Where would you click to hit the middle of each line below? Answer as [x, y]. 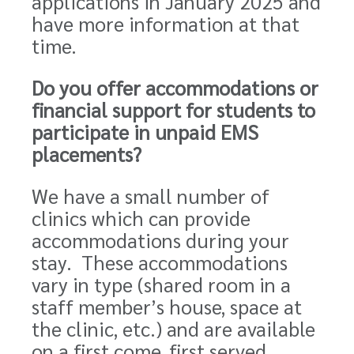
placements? [87, 154]
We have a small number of [151, 196]
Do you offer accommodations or [175, 87]
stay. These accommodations [160, 262]
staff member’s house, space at [167, 306]
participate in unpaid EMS [145, 132]
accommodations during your [160, 240]
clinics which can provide [141, 218]
